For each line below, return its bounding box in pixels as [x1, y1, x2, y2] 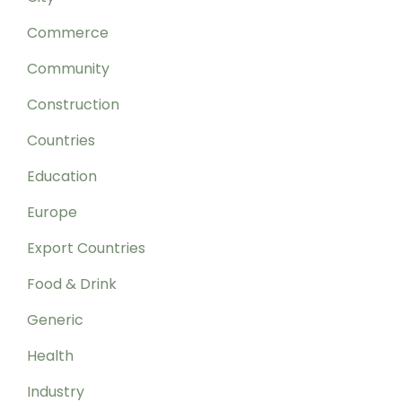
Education [27, 165, 97, 187]
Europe [27, 201, 77, 223]
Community [27, 57, 109, 79]
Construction [27, 93, 119, 115]
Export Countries [27, 237, 145, 258]
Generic [27, 309, 83, 330]
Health [27, 345, 74, 366]
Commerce [27, 22, 109, 43]
